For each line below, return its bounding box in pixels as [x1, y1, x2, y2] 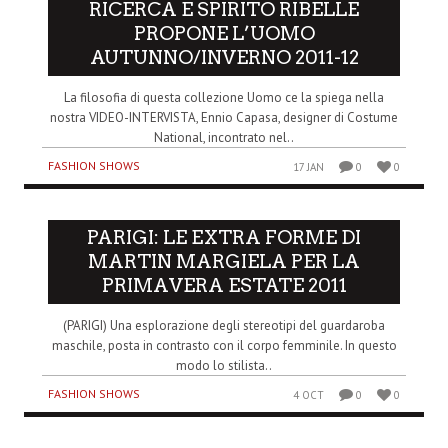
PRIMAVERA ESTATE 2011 [101, 273, 347, 297]
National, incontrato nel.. [154, 128, 294, 146]
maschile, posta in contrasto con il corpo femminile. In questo [51, 336, 397, 354]
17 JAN [293, 159, 325, 174]
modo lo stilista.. [176, 356, 272, 374]
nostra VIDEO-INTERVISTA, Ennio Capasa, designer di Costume [50, 108, 398, 126]
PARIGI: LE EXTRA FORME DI [87, 225, 361, 249]
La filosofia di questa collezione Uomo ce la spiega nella [64, 88, 384, 106]
